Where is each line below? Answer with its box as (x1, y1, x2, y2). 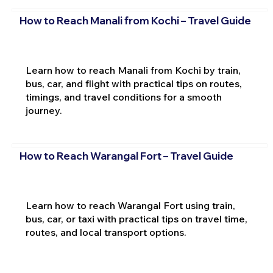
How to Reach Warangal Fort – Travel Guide (19, 149, 233, 163)
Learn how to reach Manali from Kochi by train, (25, 63, 241, 76)
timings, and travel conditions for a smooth (25, 90, 222, 103)
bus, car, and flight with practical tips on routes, (25, 77, 242, 90)
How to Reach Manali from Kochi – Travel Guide (19, 13, 251, 27)
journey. (25, 104, 62, 116)
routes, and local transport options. (25, 225, 186, 238)
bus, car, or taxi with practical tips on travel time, (25, 212, 247, 225)
